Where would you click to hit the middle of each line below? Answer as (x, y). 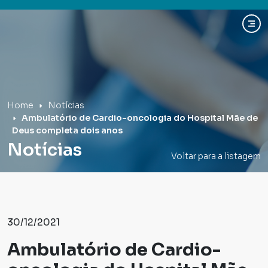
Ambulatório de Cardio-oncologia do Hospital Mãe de (140, 118)
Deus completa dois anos (67, 130)
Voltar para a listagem (216, 156)
